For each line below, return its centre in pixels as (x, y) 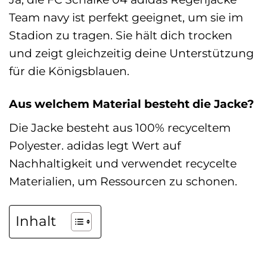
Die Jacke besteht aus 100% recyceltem (120, 127)
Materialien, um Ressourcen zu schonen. (123, 181)
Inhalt (36, 221)
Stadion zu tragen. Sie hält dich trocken (121, 35)
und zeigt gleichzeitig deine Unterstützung (131, 53)
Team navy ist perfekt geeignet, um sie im (126, 18)
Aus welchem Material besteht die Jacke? (131, 104)
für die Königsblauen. (69, 71)
